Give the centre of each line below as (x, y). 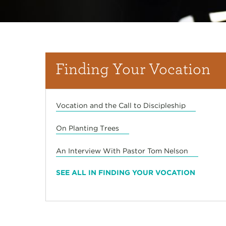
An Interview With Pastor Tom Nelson (122, 151)
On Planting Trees (87, 128)
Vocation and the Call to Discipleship (121, 105)
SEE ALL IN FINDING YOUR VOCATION (125, 172)
